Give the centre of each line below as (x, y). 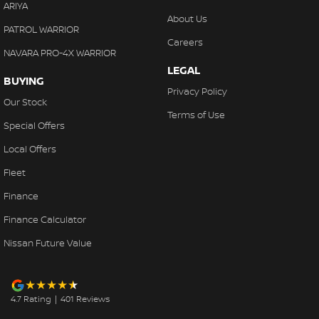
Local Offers (30, 149)
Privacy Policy (197, 91)
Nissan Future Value (48, 243)
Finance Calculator (45, 220)
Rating (36, 299)
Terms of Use (196, 115)
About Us (187, 19)
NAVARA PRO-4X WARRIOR (60, 53)
